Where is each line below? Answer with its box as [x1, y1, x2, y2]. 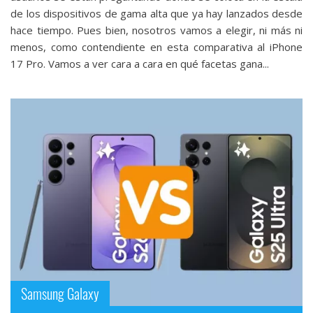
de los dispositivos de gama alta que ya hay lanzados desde [10, 6, 303, 21]
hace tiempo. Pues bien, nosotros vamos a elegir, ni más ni [10, 23, 303, 38]
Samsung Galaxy [21, 283, 99, 305]
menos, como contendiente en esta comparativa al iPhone [10, 40, 303, 54]
